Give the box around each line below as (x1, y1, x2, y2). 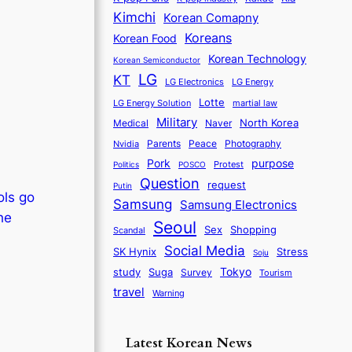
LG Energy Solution (113, 97, 191, 108)
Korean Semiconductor (113, 54, 200, 64)
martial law (233, 97, 277, 108)
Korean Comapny (163, 9, 258, 25)
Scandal (113, 224, 145, 236)
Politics (113, 159, 139, 169)
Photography (225, 137, 281, 149)
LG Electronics (165, 76, 224, 87)
